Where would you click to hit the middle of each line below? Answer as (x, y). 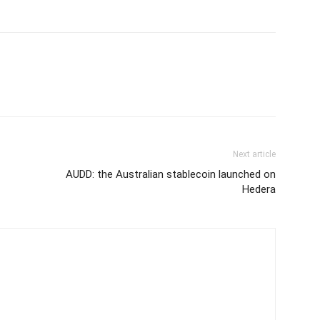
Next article (254, 154)
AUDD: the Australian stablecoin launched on (171, 174)
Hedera (259, 189)
